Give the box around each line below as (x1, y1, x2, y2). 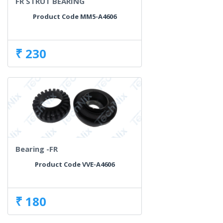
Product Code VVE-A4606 (35, 160, 114, 169)
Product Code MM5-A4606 (33, 12, 116, 21)
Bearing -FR (15, 144, 58, 154)
